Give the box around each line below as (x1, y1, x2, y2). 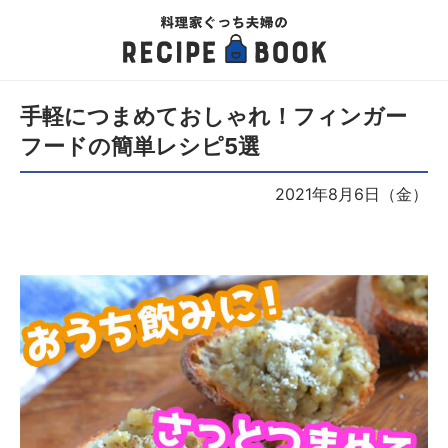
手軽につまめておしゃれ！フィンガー (20, 103, 407, 129)
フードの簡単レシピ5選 (20, 133, 260, 159)
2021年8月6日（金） (275, 184, 428, 204)
